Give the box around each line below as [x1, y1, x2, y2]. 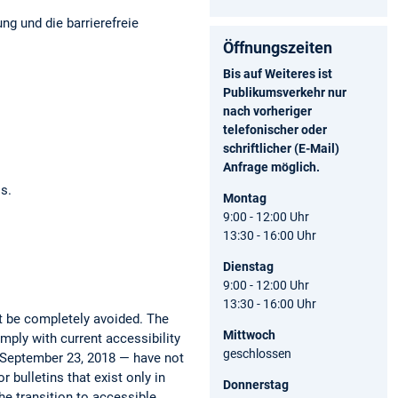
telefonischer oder [223, 122, 327, 137]
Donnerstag [223, 377, 289, 392]
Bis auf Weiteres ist [223, 66, 332, 81]
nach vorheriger [223, 103, 312, 118]
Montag [223, 190, 267, 205]
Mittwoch [223, 327, 275, 342]
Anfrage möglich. [223, 159, 320, 174]
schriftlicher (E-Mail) [223, 140, 339, 155]
